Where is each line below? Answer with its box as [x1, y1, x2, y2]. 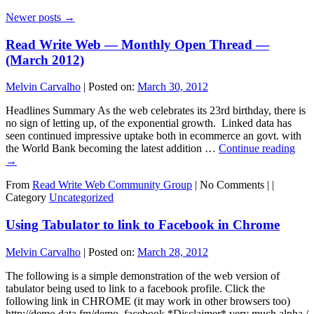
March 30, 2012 [137, 81, 208, 93]
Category [6, 191, 46, 204]
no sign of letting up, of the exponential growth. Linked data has [6, 117, 292, 130]
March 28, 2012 [137, 245, 208, 258]
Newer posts [6, 11, 64, 23]
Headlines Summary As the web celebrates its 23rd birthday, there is [6, 104, 306, 117]
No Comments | [197, 179, 272, 191]
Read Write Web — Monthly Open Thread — [6, 36, 269, 52]
